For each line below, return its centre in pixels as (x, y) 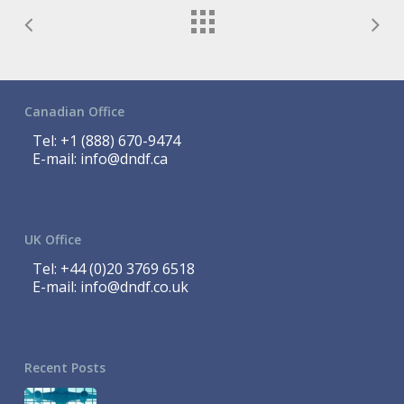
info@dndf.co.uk (134, 287)
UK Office (52, 239)
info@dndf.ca (124, 159)
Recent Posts (64, 367)
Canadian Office (74, 111)
